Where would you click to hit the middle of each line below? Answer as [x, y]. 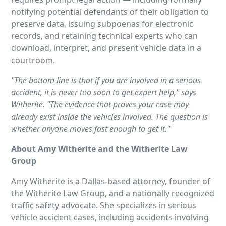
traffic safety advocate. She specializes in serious [104, 206]
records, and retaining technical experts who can [105, 36]
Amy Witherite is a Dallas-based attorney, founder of [111, 181]
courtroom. [33, 60]
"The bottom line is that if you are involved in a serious [106, 80]
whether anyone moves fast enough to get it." [91, 129]
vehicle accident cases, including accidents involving [110, 218]
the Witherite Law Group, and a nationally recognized [113, 193]
